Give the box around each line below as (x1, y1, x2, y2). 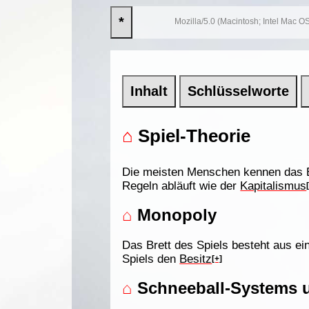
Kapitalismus (240, 178, 307, 192)
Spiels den (122, 252, 180, 266)
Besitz (179, 252, 212, 266)
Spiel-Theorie (133, 125, 251, 146)
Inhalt (130, 83, 168, 99)
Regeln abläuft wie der (122, 178, 241, 192)
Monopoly (132, 205, 217, 224)
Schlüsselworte (188, 83, 290, 99)
